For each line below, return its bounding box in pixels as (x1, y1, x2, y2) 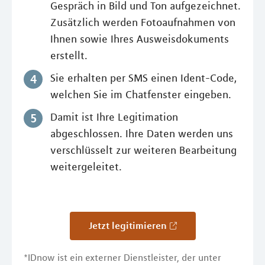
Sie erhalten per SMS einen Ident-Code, (50, 72, 237, 85)
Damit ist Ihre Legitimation (50, 111, 178, 124)
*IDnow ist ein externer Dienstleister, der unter (24, 251, 221, 263)
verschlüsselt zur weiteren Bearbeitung (50, 144, 237, 157)
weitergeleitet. (50, 160, 122, 174)
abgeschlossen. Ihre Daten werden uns (50, 127, 233, 141)
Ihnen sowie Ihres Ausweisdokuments (50, 33, 229, 46)
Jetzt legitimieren (92, 219, 167, 232)
